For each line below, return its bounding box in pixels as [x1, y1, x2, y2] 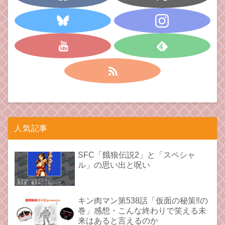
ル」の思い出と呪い [78, 161, 151, 170]
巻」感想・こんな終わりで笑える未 [78, 206, 207, 215]
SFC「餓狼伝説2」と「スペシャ [78, 151, 196, 160]
